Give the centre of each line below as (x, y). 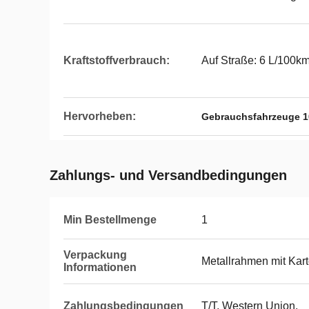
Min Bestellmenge (110, 220)
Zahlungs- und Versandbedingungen (168, 175)
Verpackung (95, 255)
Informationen (100, 267)
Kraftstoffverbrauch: (117, 60)
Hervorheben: (100, 116)
